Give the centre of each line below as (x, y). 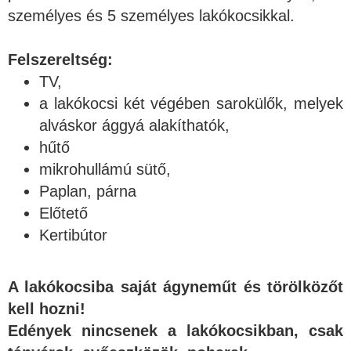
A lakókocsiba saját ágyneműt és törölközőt (175, 287)
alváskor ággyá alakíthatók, (134, 126)
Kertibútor (73, 235)
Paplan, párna (88, 192)
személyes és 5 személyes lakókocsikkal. (151, 16)
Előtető (66, 213)
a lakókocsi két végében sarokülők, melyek (191, 104)
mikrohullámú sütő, (105, 170)
